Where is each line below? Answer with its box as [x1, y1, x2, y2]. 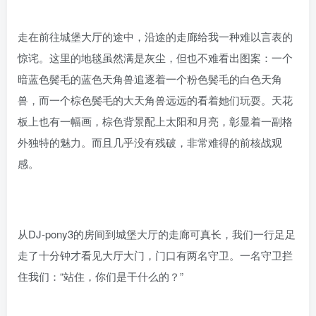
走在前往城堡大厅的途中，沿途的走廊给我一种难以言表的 [18, 28, 293, 44]
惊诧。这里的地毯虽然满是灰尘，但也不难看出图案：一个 [18, 49, 293, 65]
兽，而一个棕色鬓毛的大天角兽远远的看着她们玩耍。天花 [18, 92, 293, 107]
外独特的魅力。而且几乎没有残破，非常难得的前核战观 [18, 134, 282, 150]
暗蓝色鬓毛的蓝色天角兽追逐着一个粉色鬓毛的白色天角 [18, 71, 282, 86]
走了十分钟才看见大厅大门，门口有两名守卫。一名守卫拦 [18, 247, 293, 262]
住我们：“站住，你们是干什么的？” [18, 268, 183, 284]
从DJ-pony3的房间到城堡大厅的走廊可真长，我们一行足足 [18, 226, 296, 241]
